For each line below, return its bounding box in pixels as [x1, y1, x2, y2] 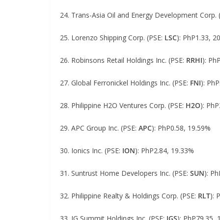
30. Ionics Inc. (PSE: [60, 146, 122, 155]
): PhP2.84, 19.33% [135, 146, 194, 155]
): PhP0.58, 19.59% [152, 123, 211, 133]
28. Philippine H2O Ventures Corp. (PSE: [60, 101, 186, 110]
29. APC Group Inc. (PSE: [60, 123, 138, 133]
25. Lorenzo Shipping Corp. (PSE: [60, 33, 165, 42]
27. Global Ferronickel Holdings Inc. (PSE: [60, 78, 190, 87]
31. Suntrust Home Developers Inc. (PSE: [60, 168, 190, 178]
